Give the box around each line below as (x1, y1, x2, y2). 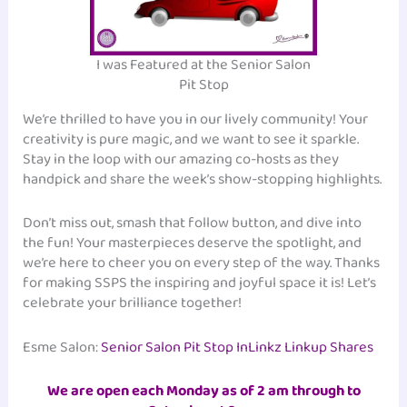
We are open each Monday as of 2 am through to (46, 378, 361, 403)
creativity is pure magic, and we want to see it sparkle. (23, 127, 360, 153)
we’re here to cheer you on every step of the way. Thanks (23, 251, 381, 276)
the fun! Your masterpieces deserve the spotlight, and (23, 231, 362, 256)
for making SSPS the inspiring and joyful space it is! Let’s (23, 271, 377, 296)
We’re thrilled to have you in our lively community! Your (23, 107, 369, 133)
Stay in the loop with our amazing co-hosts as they (23, 147, 340, 173)
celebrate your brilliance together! (23, 291, 243, 316)
